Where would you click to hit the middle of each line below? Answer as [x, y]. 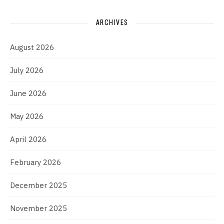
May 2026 [27, 116]
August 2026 [32, 47]
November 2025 [38, 208]
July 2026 [27, 70]
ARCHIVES [112, 23]
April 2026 [28, 139]
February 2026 [35, 162]
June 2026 [28, 93]
